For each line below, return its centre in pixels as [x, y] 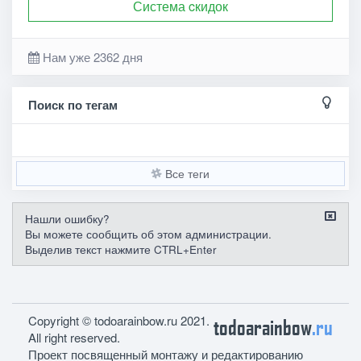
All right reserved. [74, 338]
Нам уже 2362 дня [93, 57]
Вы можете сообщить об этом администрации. [148, 234]
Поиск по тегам [73, 105]
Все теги [186, 174]
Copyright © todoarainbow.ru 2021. [119, 321]
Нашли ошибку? [67, 219]
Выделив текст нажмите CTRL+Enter [121, 250]
